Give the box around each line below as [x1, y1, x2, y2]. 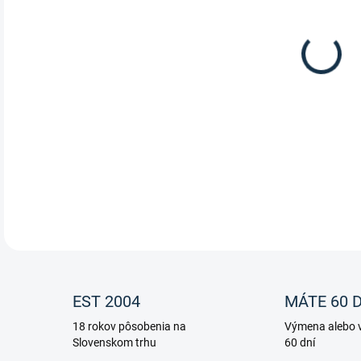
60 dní [284, 336, 315, 349]
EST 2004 [73, 292, 140, 311]
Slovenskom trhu [73, 336, 156, 349]
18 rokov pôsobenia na [73, 320, 186, 333]
